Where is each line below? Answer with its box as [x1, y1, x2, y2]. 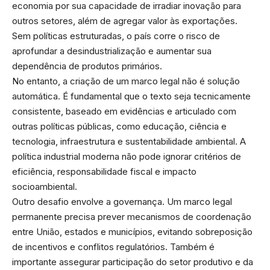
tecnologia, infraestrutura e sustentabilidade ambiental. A [12, 136, 246, 148]
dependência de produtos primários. [12, 60, 162, 72]
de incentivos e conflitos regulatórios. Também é [12, 241, 215, 253]
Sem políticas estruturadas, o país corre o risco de [12, 30, 220, 42]
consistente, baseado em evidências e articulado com [12, 105, 236, 118]
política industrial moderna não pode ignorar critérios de [12, 151, 241, 163]
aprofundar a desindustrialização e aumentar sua [12, 45, 212, 57]
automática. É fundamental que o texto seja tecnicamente [12, 90, 251, 102]
